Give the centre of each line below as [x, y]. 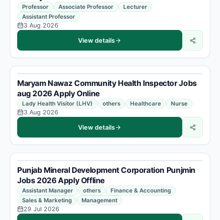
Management [99, 200]
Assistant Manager [48, 191]
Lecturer [135, 7]
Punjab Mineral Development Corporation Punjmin [106, 170]
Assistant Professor [49, 17]
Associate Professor [86, 7]
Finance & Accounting [141, 191]
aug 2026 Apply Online [58, 94]
